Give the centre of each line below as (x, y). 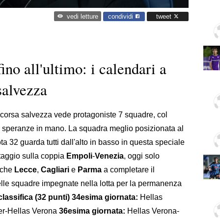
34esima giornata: (105, 197)
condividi (122, 16)
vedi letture (82, 17)
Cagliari (55, 169)
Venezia (109, 156)
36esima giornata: (92, 211)
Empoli (79, 156)
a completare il (128, 169)
